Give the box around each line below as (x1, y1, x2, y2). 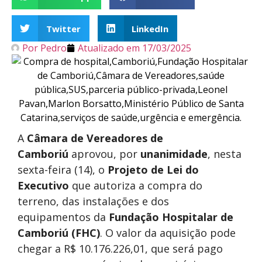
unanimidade (140, 147, 208, 161)
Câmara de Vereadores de (27, 131, 163, 145)
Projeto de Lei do (108, 163, 199, 177)
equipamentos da (18, 210, 109, 224)
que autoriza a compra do (69, 178, 202, 192)
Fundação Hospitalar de (109, 210, 233, 224)
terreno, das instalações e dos (18, 194, 169, 208)
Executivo (18, 178, 69, 192)
